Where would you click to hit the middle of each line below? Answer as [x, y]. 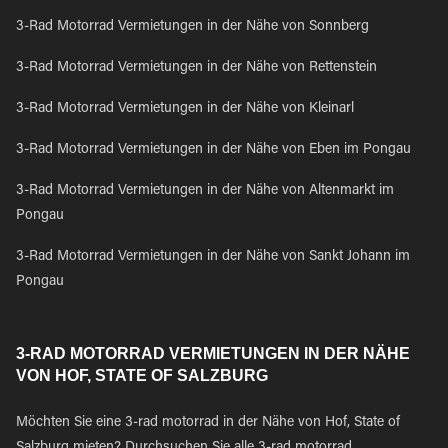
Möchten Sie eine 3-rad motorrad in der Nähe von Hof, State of [208, 423]
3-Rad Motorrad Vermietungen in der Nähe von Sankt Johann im [213, 257]
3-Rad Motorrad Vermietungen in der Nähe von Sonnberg [192, 27]
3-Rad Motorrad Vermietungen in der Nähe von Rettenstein [196, 68]
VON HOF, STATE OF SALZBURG [142, 375]
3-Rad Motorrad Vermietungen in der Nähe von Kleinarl [185, 109]
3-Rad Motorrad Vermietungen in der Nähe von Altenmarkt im [205, 191]
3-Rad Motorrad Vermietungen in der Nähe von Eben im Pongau [213, 150]
